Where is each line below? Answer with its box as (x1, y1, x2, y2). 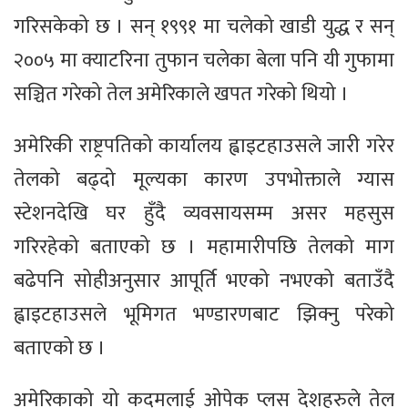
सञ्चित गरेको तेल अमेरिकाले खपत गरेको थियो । (14, 77, 349, 112)
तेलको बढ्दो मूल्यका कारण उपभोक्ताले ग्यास (14, 163, 394, 198)
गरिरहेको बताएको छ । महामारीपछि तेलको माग (14, 230, 394, 265)
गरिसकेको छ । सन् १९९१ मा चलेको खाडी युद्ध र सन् (14, 10, 394, 45)
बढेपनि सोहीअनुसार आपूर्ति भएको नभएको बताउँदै (14, 264, 394, 299)
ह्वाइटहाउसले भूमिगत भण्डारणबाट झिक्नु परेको (14, 298, 394, 332)
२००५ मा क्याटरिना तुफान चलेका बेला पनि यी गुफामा (14, 44, 394, 78)
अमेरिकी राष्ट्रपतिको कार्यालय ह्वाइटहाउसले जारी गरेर (14, 129, 394, 164)
